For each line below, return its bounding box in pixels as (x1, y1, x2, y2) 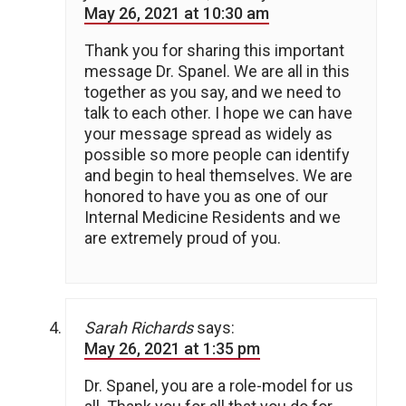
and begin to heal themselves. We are (84, 166, 353, 186)
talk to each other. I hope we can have (84, 103, 353, 123)
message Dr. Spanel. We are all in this (84, 62, 350, 82)
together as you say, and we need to (84, 82, 341, 102)
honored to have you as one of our (84, 187, 328, 207)
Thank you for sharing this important (84, 41, 344, 61)
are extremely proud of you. (84, 228, 281, 248)
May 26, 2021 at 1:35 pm (84, 339, 260, 359)
